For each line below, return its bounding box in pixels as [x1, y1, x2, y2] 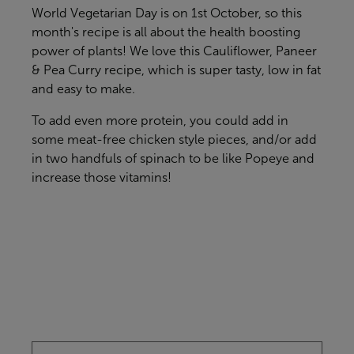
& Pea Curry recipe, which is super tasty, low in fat [32, 63, 321, 77]
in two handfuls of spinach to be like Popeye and [32, 152, 314, 166]
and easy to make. [32, 82, 135, 96]
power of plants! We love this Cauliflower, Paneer [32, 44, 317, 58]
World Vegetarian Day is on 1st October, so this [32, 6, 302, 21]
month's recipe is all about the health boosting [32, 25, 300, 40]
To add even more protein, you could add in [32, 114, 288, 128]
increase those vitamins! [32, 171, 171, 185]
